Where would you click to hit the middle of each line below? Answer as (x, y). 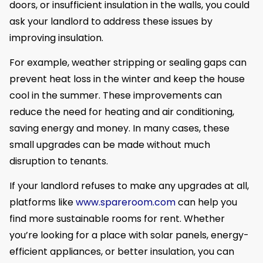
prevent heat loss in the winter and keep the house (127, 79)
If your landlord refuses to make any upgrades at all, (129, 186)
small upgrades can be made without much (110, 144)
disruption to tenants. (59, 161)
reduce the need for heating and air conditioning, (122, 112)
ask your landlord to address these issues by (111, 21)
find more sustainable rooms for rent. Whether (117, 219)
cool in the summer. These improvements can (116, 95)
